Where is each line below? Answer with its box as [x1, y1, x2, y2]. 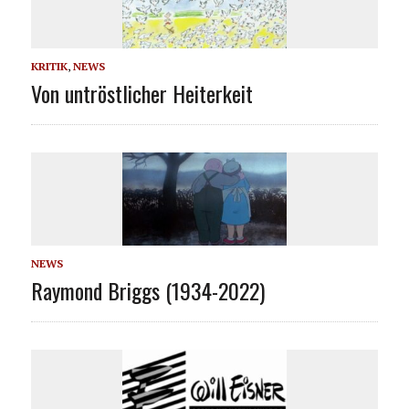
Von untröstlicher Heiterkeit [30, 77, 253, 110]
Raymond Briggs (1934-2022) [30, 273, 265, 307]
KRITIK [30, 59, 68, 74]
